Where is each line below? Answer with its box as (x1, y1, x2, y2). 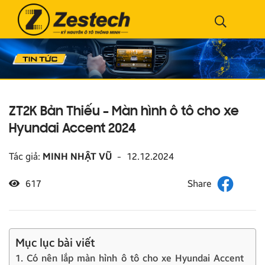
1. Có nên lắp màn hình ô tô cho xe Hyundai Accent (15, 252, 244, 264)
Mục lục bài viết (15, 235, 95, 250)
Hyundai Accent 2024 (9, 122, 136, 136)
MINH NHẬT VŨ (43, 150, 112, 162)
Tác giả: (9, 150, 43, 162)
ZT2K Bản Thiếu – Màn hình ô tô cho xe (9, 105, 239, 119)
